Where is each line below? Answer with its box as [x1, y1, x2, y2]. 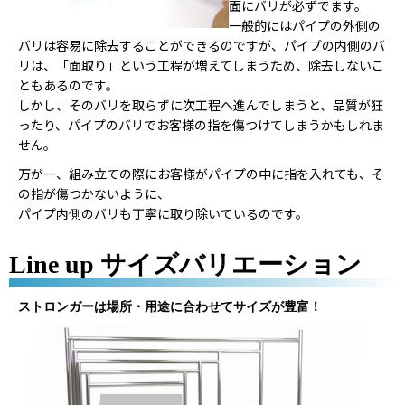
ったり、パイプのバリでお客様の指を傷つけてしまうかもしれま [18, 118, 384, 134]
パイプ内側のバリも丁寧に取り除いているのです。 [18, 207, 308, 222]
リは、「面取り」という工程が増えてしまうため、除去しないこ [18, 59, 384, 74]
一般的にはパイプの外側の [229, 19, 381, 34]
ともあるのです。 [18, 79, 118, 94]
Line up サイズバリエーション [9, 250, 362, 279]
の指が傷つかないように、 [18, 187, 170, 202]
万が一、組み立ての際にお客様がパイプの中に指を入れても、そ [18, 167, 384, 183]
